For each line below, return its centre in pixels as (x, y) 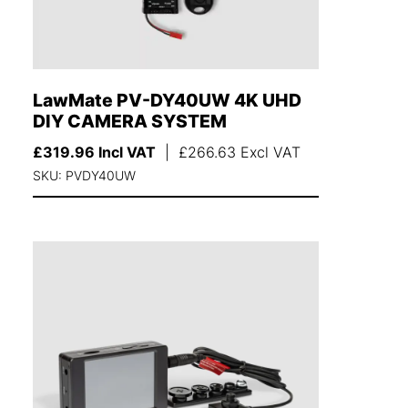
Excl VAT (269, 153)
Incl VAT (126, 153)
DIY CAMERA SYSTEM (130, 122)
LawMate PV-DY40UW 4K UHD (168, 101)
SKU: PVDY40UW (85, 176)
